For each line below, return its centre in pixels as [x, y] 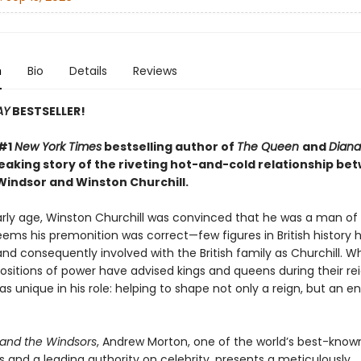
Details [88, 71]
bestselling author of [169, 147]
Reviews [155, 71]
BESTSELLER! [47, 111]
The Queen [269, 147]
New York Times [58, 147]
